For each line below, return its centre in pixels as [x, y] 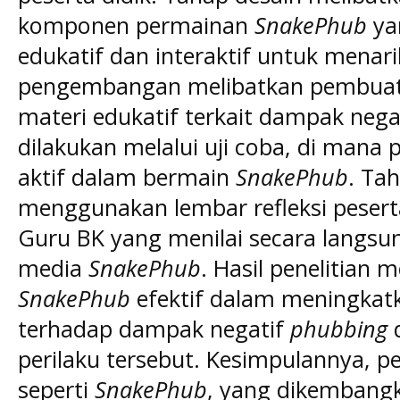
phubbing [339, 329]
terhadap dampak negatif [154, 329]
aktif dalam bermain [127, 177]
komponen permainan [136, 25]
